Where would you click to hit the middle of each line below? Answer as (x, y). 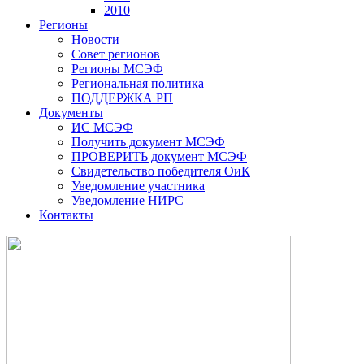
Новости (95, 39)
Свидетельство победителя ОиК (161, 171)
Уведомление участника (138, 186)
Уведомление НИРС (128, 200)
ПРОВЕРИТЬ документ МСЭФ (159, 156)
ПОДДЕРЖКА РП (122, 98)
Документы (71, 113)
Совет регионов (116, 54)
